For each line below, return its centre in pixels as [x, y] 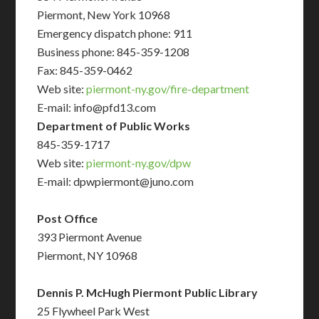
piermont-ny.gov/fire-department [168, 89]
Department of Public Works [114, 126]
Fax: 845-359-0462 [85, 70]
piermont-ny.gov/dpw [139, 163]
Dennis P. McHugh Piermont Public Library [148, 293]
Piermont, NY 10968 [88, 256]
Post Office [68, 219]
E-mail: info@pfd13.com [97, 108]
